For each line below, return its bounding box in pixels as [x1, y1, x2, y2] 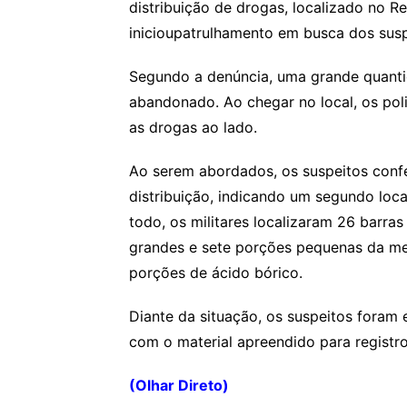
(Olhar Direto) [129, 375, 229, 394]
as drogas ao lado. [129, 117, 257, 136]
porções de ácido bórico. [129, 263, 303, 282]
